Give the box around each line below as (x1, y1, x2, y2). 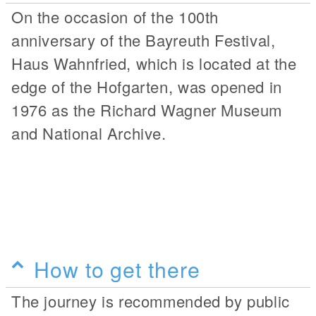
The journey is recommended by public (11, 289, 290, 312)
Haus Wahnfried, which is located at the (11, 51, 297, 74)
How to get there (34, 253, 200, 284)
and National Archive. (11, 121, 166, 144)
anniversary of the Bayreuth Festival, (11, 28, 276, 51)
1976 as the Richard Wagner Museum (11, 98, 282, 121)
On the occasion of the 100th (11, 5, 219, 28)
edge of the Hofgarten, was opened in (11, 75, 282, 97)
